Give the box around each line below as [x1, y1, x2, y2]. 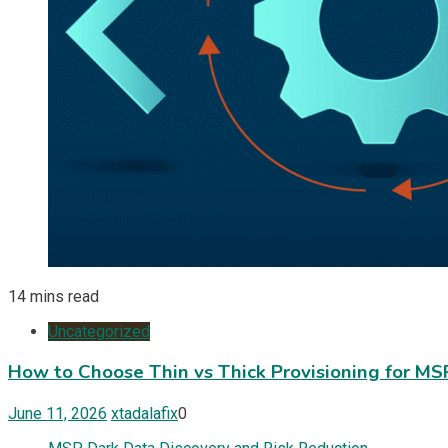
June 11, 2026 [8, 404, 107, 423]
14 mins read [8, 286, 99, 306]
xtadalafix [111, 404, 178, 423]
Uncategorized [48, 321, 150, 341]
